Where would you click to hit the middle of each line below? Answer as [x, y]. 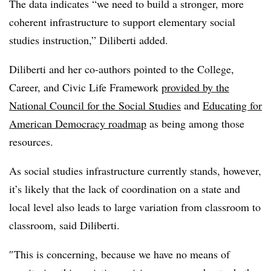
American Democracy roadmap [78, 123]
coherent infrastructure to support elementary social [122, 22]
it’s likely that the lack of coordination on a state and [125, 189]
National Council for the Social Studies [95, 105]
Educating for [232, 105]
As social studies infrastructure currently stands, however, [135, 171]
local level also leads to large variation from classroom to [135, 207]
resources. [31, 142]
